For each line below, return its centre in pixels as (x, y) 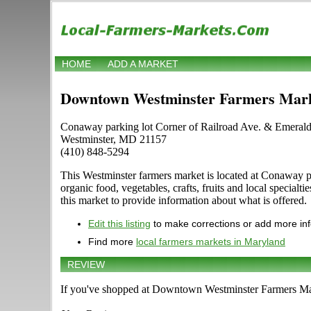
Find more (112, 242)
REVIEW (86, 265)
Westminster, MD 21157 (114, 140)
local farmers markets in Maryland (211, 242)
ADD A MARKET (143, 64)
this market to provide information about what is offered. (184, 201)
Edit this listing (119, 224)
